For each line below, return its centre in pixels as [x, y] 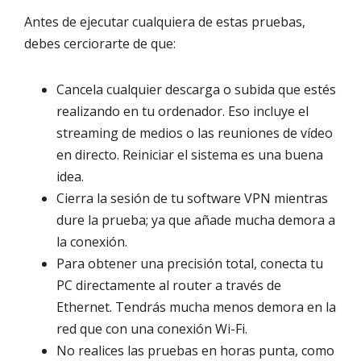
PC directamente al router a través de [169, 286]
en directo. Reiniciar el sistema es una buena [190, 155]
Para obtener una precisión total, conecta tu [190, 264]
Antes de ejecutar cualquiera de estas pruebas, [165, 22]
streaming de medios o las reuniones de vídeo [195, 133]
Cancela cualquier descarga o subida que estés [196, 90]
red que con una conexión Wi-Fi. [152, 329]
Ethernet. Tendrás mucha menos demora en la [196, 307]
